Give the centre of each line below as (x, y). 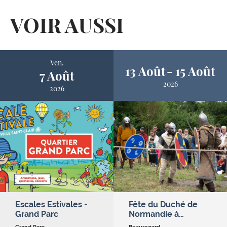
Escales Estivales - (51, 204)
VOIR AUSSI (67, 25)
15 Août (195, 71)
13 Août (145, 71)
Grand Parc (37, 214)
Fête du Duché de (163, 204)
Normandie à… (156, 214)
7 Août (56, 75)
